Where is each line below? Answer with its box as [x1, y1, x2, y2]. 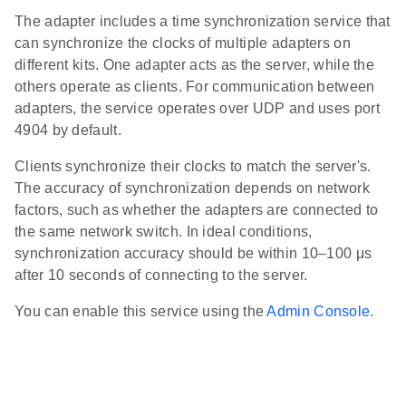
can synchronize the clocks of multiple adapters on [14, 34, 351, 51]
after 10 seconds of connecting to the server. [14, 266, 308, 283]
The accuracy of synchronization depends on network [14, 179, 370, 196]
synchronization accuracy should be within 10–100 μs [14, 245, 372, 261]
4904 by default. [14, 121, 121, 138]
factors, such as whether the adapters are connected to [14, 201, 379, 217]
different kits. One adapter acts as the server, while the [14, 56, 375, 72]
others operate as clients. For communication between [14, 78, 375, 94]
